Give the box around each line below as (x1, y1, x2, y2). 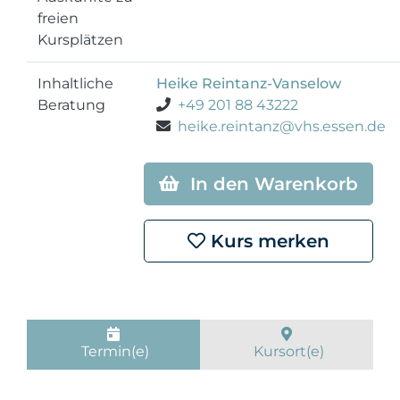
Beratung (37, 96, 105, 113)
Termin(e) (78, 343, 149, 360)
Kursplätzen (37, 31, 123, 48)
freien (37, 10, 79, 27)
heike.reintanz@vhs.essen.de (178, 118, 386, 135)
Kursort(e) (249, 343, 324, 360)
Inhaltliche (37, 75, 113, 92)
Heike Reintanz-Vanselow (156, 75, 341, 92)
